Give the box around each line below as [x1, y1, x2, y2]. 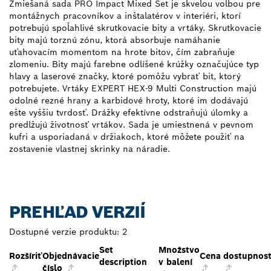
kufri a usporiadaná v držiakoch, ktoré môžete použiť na [9, 131, 244, 143]
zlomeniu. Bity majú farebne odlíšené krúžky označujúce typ [9, 59, 259, 70]
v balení [158, 256, 192, 268]
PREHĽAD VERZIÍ [9, 201, 146, 223]
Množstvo [158, 244, 200, 256]
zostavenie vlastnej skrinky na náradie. [9, 143, 170, 155]
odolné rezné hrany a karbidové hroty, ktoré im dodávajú [9, 95, 248, 106]
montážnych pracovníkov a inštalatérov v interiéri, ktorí [9, 10, 241, 22]
